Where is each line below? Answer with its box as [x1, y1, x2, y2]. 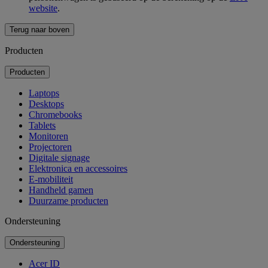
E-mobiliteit [29, 174, 73, 185]
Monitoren [29, 131, 68, 142]
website [29, 3, 57, 14]
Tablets [29, 120, 56, 131]
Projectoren [29, 142, 72, 153]
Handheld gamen [29, 185, 93, 196]
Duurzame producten [29, 196, 108, 206]
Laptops [29, 88, 59, 99]
